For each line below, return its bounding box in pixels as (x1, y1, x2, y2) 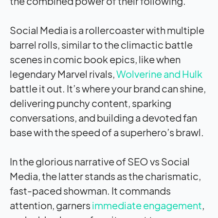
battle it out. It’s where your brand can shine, (10, 82, 206, 94)
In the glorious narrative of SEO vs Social (10, 155, 190, 167)
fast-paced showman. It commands (10, 184, 171, 197)
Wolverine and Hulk (116, 67, 202, 80)
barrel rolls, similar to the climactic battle (10, 38, 193, 51)
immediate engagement (92, 199, 202, 211)
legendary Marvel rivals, (10, 67, 116, 80)
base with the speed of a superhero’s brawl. (10, 126, 204, 138)
